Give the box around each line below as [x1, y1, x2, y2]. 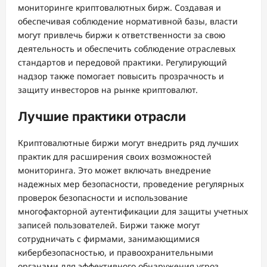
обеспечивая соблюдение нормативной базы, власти [18, 15, 238, 27]
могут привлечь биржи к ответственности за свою [18, 29, 225, 41]
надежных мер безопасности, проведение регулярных [18, 178, 244, 190]
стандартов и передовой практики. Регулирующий [18, 57, 227, 69]
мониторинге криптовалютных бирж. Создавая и [18, 2, 221, 14]
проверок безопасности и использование [18, 192, 188, 204]
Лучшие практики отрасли [18, 108, 186, 124]
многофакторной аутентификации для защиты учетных [18, 206, 248, 218]
